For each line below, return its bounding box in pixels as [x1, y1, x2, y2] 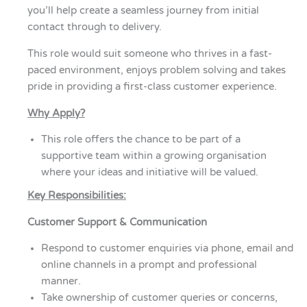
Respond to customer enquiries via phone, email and [41, 243, 293, 255]
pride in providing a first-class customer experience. [27, 81, 277, 93]
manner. [41, 275, 81, 288]
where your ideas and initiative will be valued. [41, 167, 258, 179]
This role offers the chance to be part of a [41, 134, 241, 146]
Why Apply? [27, 107, 85, 119]
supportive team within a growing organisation [41, 150, 267, 162]
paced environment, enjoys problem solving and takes [27, 64, 286, 77]
